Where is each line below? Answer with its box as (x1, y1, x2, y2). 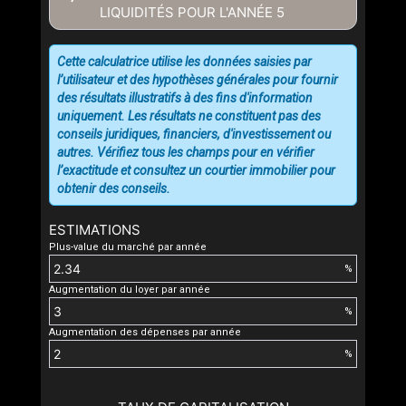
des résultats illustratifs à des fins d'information (57, 91, 313, 106)
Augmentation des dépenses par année (49, 326, 241, 339)
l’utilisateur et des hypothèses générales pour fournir (57, 72, 338, 88)
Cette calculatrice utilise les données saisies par (57, 54, 312, 70)
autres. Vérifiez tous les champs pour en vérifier (57, 145, 314, 160)
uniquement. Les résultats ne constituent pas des (57, 109, 321, 124)
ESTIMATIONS (49, 221, 140, 239)
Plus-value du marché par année (49, 241, 207, 254)
